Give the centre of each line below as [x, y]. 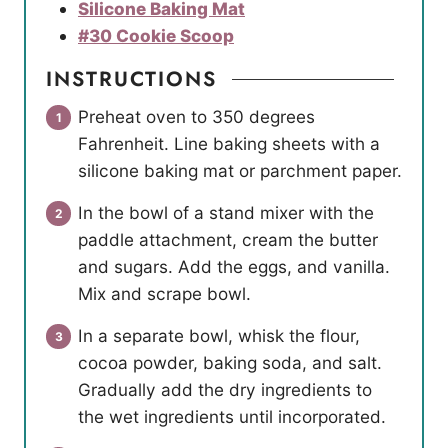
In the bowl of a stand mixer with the [226, 213]
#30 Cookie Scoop [156, 35]
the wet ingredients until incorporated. [232, 417]
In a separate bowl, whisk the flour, [219, 336]
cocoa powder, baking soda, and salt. [230, 363]
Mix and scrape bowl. [164, 294]
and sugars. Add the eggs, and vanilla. [234, 267]
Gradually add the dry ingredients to [225, 390]
